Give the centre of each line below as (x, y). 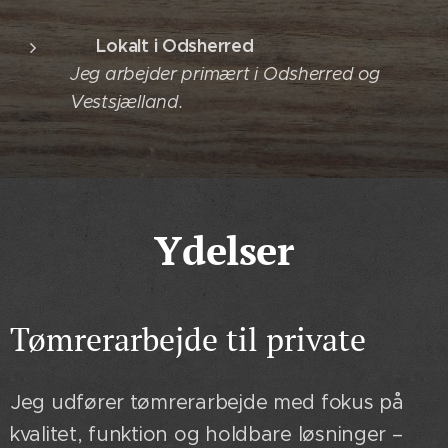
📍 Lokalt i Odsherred (164, 45)
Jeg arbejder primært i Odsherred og (225, 73)
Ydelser (224, 249)
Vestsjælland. (127, 101)
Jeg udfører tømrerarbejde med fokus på (207, 402)
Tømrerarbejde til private (188, 338)
